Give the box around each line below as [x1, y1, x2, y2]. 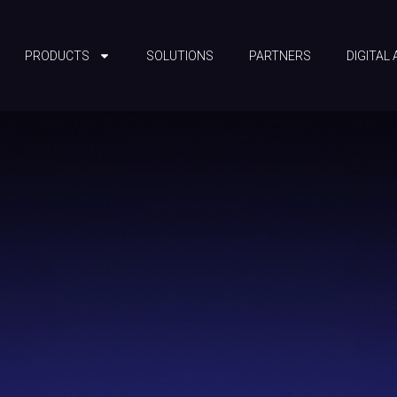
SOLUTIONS [145, 48, 214, 63]
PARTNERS [248, 48, 311, 63]
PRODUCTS [24, 48, 90, 63]
